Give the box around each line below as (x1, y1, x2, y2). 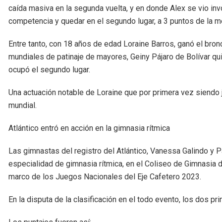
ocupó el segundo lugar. (8, 65, 90, 75)
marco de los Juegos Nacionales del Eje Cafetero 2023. (8, 172, 201, 182)
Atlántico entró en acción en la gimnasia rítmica (8, 123, 170, 133)
